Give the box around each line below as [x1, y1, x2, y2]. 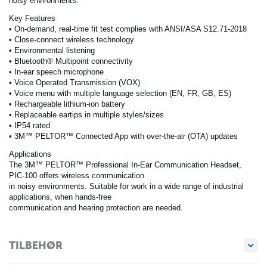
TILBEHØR [9, 238, 63, 252]
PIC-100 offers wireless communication [9, 171, 144, 181]
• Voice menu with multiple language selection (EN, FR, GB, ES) [9, 89, 231, 98]
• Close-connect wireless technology [9, 35, 134, 45]
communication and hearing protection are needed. [9, 203, 183, 213]
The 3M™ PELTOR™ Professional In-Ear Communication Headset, [9, 160, 241, 170]
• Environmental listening [9, 46, 95, 55]
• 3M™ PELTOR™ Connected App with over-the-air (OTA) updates [9, 132, 238, 141]
